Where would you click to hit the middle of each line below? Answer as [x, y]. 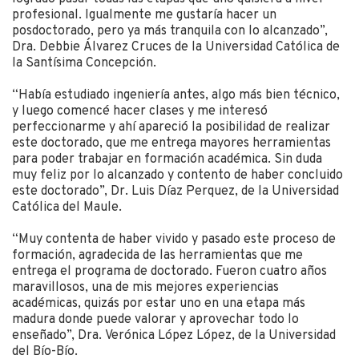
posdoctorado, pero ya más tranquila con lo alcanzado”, [170, 32]
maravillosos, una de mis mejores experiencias [145, 288]
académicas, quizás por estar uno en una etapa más [159, 304]
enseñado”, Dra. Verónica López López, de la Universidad [174, 336]
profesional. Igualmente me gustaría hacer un [144, 16]
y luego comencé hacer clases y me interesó [140, 112]
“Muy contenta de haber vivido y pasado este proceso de [174, 240]
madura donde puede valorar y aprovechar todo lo [155, 320]
